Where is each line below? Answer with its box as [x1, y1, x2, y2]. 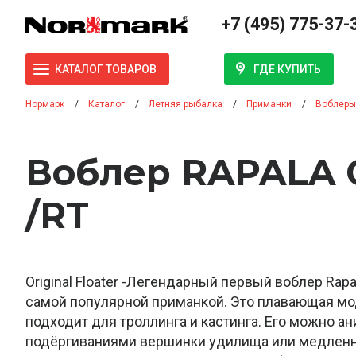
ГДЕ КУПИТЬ [253, 62, 321, 75]
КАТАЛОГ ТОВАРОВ [55, 63, 157, 76]
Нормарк [25, 99, 64, 110]
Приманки [246, 99, 292, 110]
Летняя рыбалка [149, 99, 222, 110]
